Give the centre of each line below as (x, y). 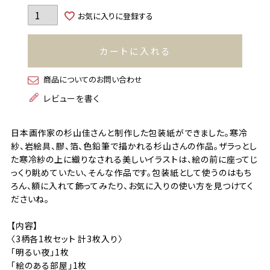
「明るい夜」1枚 (40, 252)
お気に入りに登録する (115, 16)
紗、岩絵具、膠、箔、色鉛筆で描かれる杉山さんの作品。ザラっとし (134, 146)
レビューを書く (71, 98)
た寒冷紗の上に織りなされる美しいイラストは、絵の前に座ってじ (134, 159)
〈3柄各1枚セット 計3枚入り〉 (67, 238)
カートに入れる (135, 51)
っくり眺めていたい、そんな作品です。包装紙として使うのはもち (131, 172)
